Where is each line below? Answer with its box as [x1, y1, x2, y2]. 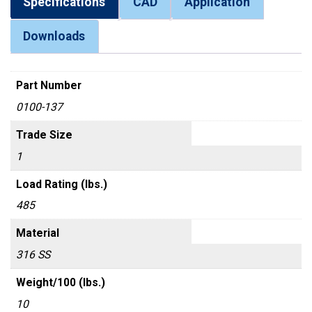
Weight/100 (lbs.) [15, 275, 105, 289]
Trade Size [15, 127, 72, 141]
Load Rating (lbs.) [15, 177, 107, 191]
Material [15, 226, 59, 240]
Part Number [15, 79, 81, 93]
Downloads [22, 29, 85, 44]
